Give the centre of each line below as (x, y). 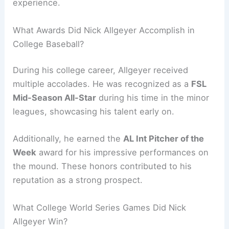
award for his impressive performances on (123, 153)
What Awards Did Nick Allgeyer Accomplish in (104, 30)
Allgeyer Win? (40, 221)
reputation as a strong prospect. (78, 180)
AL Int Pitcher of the (164, 139)
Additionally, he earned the (68, 139)
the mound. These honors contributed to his (102, 166)
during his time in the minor (153, 98)
